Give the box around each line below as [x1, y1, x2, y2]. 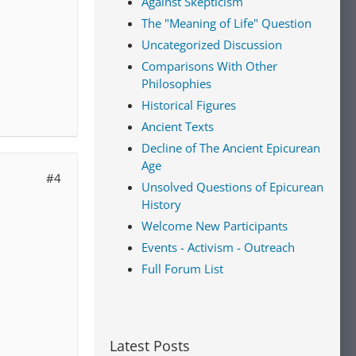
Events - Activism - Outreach [141, 239, 295, 255]
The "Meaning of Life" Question [141, 15, 311, 31]
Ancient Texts [141, 118, 214, 134]
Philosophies [141, 75, 211, 91]
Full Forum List [141, 261, 223, 277]
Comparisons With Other [141, 58, 277, 74]
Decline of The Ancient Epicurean [141, 140, 320, 156]
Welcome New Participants [141, 218, 288, 234]
